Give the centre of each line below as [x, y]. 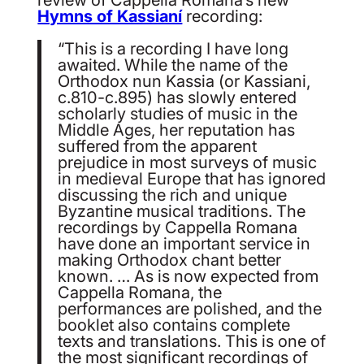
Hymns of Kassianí [110, 16]
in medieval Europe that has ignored [192, 178]
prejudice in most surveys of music [188, 162]
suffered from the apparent [158, 146]
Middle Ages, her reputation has [177, 130]
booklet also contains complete [174, 325]
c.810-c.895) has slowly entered [178, 97]
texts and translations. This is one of [192, 341]
